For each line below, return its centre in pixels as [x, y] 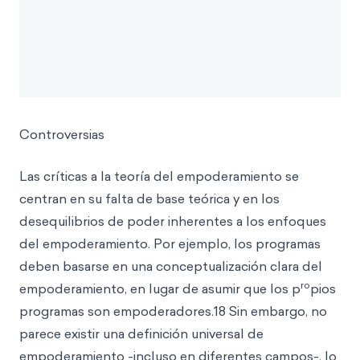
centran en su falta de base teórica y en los [149, 198]
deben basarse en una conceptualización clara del [171, 266]
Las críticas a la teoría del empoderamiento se [159, 176]
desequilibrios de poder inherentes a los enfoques [173, 221]
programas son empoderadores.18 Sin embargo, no [173, 311]
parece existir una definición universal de [141, 333]
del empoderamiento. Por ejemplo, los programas [170, 243]
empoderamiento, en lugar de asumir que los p [160, 288]
